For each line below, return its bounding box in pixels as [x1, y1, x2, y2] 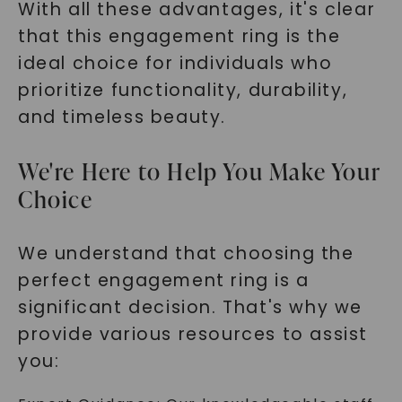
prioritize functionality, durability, [17, 78, 348, 102]
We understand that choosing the [17, 241, 354, 266]
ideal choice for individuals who [17, 51, 333, 75]
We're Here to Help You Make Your [17, 155, 381, 188]
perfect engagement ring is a [17, 268, 310, 293]
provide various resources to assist [17, 322, 368, 346]
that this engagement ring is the [17, 24, 341, 48]
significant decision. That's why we [17, 295, 363, 319]
